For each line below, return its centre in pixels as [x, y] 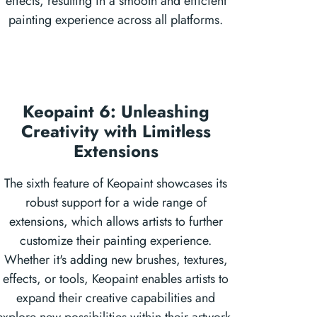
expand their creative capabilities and [116, 298]
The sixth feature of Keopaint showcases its [116, 183]
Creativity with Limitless [116, 131]
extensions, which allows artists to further [116, 221]
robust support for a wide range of [116, 202]
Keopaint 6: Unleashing [116, 111]
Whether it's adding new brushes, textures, [116, 260]
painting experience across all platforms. [116, 20]
